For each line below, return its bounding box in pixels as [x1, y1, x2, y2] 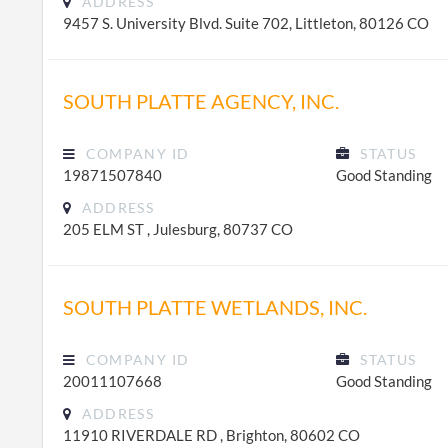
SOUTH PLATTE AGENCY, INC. [63, 89, 339, 113]
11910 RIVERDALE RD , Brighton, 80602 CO [63, 426, 360, 444]
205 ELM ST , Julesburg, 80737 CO [63, 220, 293, 238]
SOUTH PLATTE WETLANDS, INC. [63, 295, 367, 319]
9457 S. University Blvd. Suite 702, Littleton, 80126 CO [63, 14, 429, 32]
